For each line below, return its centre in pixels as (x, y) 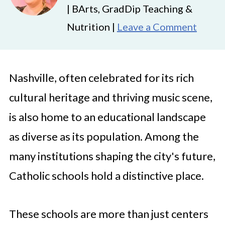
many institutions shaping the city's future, (112, 156)
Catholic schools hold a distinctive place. (106, 176)
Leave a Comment (157, 27)
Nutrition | (92, 27)
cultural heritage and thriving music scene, (110, 97)
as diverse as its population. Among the (104, 136)
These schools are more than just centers (108, 214)
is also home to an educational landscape (107, 117)
